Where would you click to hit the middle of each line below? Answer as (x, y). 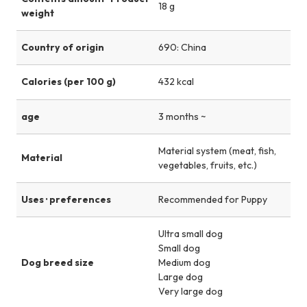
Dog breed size (57, 262)
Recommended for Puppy (213, 199)
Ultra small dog (191, 233)
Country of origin (62, 48)
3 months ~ (182, 116)
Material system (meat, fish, (217, 150)
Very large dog (191, 291)
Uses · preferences (66, 199)
